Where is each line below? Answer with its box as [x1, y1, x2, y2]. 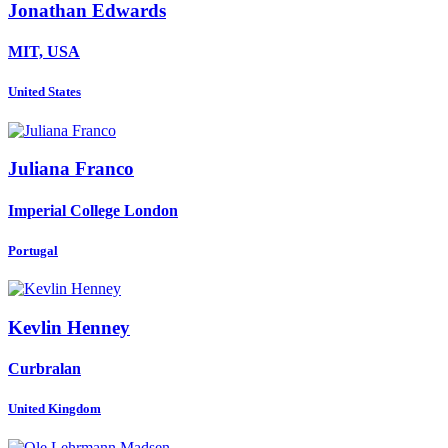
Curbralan [8, 360, 81, 378]
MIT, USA [8, 43, 80, 61]
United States [8, 84, 81, 100]
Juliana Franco [8, 158, 134, 180]
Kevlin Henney [8, 316, 130, 338]
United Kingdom [8, 401, 101, 417]
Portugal [8, 242, 58, 258]
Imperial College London [8, 201, 178, 219]
